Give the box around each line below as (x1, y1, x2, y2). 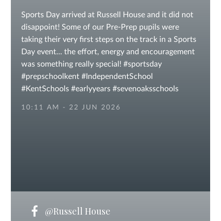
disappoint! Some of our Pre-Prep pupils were (21, 23, 179, 31)
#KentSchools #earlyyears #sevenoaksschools (21, 85, 179, 93)
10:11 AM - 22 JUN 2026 (21, 104, 121, 111)
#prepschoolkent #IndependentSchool (21, 73, 153, 80)
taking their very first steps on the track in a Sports (21, 36, 196, 43)
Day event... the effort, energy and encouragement (21, 48, 195, 56)
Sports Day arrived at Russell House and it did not (21, 11, 193, 19)
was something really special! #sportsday (21, 60, 162, 68)
